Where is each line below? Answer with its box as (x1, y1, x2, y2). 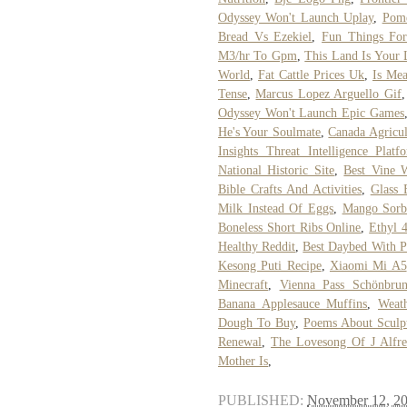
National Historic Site (218, 163, 334, 177)
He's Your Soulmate (218, 124, 321, 139)
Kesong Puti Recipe (218, 258, 322, 273)
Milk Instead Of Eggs (218, 201, 333, 215)
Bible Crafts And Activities (218, 182, 362, 196)
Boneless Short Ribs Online (218, 220, 362, 234)
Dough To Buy (218, 315, 296, 330)
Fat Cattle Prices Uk (258, 67, 364, 82)
